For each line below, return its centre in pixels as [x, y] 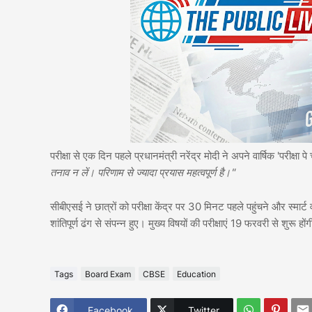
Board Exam [108, 274]
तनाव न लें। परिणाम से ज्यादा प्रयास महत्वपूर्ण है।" [142, 173]
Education [196, 274]
